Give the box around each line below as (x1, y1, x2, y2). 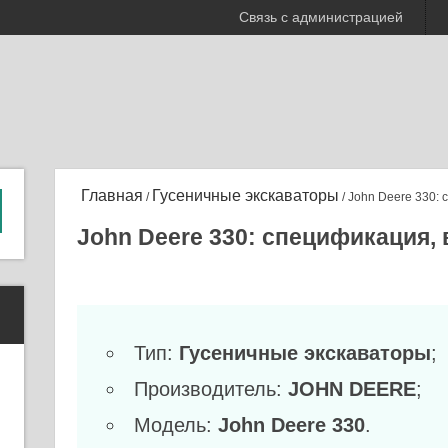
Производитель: (133, 378, 288, 400)
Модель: (133, 414, 218, 436)
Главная (76, 187, 143, 204)
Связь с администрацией (239, 9, 403, 25)
